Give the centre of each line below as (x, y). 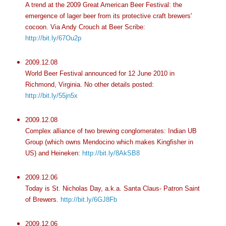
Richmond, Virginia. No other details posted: (89, 84)
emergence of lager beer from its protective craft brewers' (108, 16)
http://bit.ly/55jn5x (51, 96)
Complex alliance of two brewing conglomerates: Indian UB (111, 131)
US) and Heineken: (53, 153)
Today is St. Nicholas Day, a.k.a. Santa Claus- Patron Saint (112, 188)
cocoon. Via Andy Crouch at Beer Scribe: (85, 27)
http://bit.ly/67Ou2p (53, 38)
